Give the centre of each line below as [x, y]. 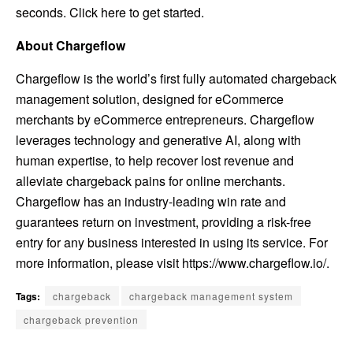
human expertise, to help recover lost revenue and [155, 160]
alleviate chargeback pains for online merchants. [150, 180]
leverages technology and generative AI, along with [158, 139]
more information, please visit [99, 262]
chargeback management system [211, 295]
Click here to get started [135, 12]
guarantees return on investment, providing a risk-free [163, 221]
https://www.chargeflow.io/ [254, 262]
